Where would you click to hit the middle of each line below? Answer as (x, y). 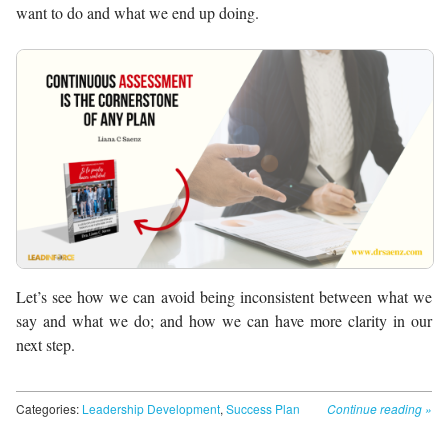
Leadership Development (151, 409)
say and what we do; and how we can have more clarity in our (224, 321)
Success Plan (263, 409)
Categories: (49, 409)
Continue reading (376, 409)
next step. (45, 345)
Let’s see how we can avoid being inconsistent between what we (224, 297)
